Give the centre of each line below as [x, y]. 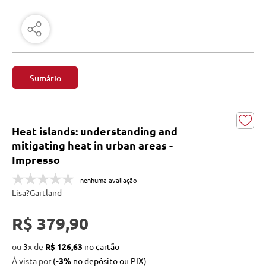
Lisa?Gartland [37, 192]
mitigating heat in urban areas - [92, 145]
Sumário [45, 78]
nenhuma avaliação [108, 180]
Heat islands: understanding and [95, 131]
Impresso [36, 159]
